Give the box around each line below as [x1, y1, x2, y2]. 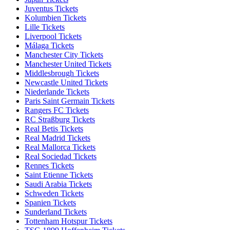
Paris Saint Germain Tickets [25, 97, 114, 106]
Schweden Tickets [25, 189, 84, 198]
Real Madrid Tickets [25, 133, 90, 143]
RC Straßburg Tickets [25, 115, 95, 124]
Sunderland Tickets [25, 207, 87, 217]
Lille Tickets [25, 23, 65, 32]
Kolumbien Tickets [25, 13, 86, 23]
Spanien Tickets [25, 198, 76, 207]
